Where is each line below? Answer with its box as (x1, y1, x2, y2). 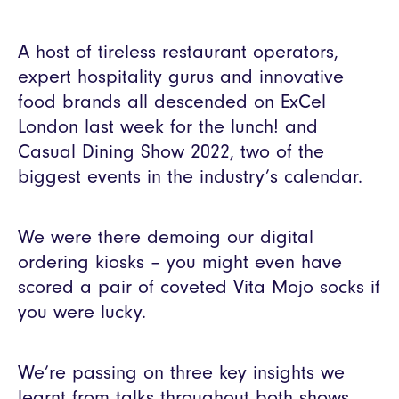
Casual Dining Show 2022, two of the (18, 140, 324, 163)
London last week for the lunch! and (18, 115, 318, 138)
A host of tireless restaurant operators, (18, 40, 338, 63)
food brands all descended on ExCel (18, 90, 326, 113)
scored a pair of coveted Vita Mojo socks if (18, 275, 380, 298)
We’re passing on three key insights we (18, 361, 345, 384)
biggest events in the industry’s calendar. (18, 165, 362, 188)
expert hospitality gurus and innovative (18, 65, 344, 88)
